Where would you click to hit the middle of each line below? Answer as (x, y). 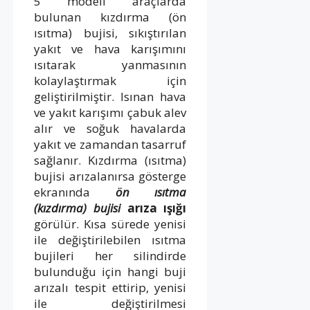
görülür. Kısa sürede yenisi (110, 224)
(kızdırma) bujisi (77, 208)
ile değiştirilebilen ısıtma (110, 239)
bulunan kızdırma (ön (110, 17)
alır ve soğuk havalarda (110, 128)
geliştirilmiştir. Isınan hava (110, 96)
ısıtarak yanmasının (110, 64)
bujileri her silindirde (110, 255)
